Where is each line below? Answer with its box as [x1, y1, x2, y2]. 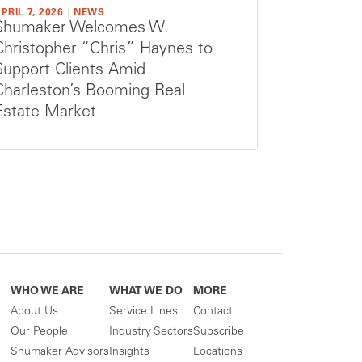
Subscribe [193, 326, 244, 339]
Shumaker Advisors [11, 347, 109, 359]
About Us [11, 306, 58, 318]
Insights [109, 347, 149, 359]
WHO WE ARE [11, 286, 84, 298]
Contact [193, 306, 233, 318]
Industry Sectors [109, 326, 193, 339]
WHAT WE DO [109, 286, 183, 298]
